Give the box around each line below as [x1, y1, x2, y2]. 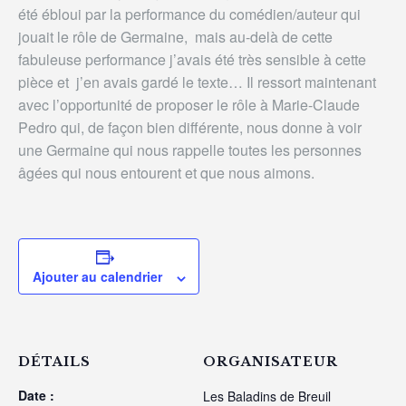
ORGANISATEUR [203, 353, 338, 371]
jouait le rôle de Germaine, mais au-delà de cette [18, 26, 333, 48]
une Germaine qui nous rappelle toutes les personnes [18, 140, 362, 161]
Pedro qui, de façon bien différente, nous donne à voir [18, 117, 362, 139]
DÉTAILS [18, 353, 91, 371]
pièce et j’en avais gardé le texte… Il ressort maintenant [18, 72, 376, 93]
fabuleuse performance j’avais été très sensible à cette [18, 49, 366, 71]
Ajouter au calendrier [32, 267, 162, 286]
